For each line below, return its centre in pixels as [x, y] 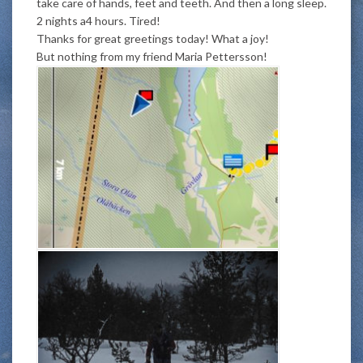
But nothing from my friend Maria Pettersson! [152, 56]
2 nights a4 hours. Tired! [98, 20]
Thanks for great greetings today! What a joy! [153, 38]
